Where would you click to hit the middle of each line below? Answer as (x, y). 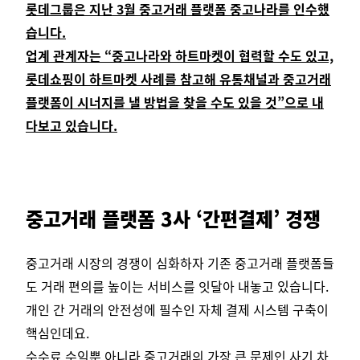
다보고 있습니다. (72, 126)
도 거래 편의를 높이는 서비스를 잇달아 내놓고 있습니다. (177, 286)
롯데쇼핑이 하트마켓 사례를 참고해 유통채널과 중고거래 (178, 79)
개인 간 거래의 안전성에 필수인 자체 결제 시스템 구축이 (177, 310)
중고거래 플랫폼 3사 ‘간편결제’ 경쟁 (173, 219)
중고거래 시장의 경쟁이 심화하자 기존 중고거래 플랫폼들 (180, 263)
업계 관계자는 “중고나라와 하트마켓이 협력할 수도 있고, (180, 56)
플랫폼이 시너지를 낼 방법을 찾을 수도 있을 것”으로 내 (175, 102)
